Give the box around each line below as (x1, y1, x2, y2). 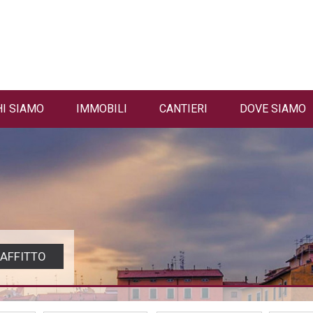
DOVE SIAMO (240, 102, 306, 115)
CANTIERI (159, 102, 208, 115)
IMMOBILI (76, 102, 127, 115)
